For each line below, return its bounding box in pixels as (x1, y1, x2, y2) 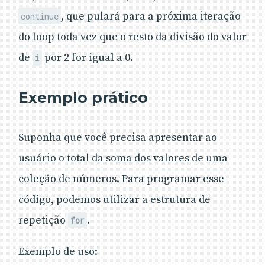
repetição (18, 213, 68, 227)
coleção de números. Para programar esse (18, 172, 224, 186)
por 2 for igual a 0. (42, 50, 134, 64)
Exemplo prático (18, 88, 148, 106)
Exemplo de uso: (18, 244, 98, 258)
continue (21, 10, 59, 22)
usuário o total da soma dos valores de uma (18, 151, 228, 165)
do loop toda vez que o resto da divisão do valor (18, 30, 247, 44)
